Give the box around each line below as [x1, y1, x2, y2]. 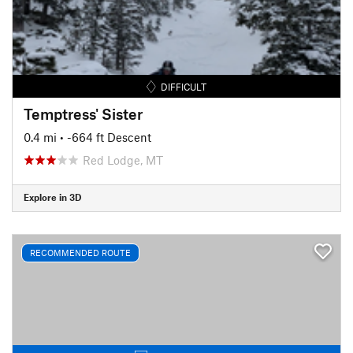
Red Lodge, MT [83, 152, 163, 167]
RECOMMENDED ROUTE [30, 247, 131, 258]
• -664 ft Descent [60, 129, 151, 144]
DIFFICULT [161, 80, 207, 92]
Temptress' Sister [24, 104, 143, 123]
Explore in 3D [24, 191, 81, 203]
